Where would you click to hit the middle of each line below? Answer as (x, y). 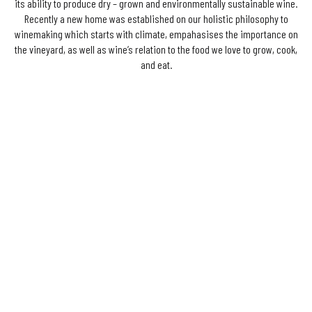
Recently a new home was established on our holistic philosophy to (156, 18)
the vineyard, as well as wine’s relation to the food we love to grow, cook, (156, 49)
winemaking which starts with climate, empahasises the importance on (156, 33)
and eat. (156, 64)
